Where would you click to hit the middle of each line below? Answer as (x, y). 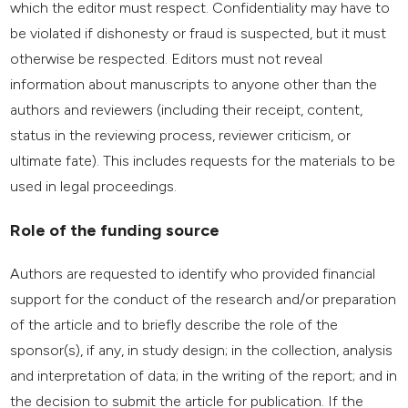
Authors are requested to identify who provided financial (193, 274)
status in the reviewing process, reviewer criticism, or (181, 136)
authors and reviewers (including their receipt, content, (187, 110)
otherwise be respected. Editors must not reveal (167, 59)
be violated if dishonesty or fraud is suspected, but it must (199, 34)
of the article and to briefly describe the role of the (174, 325)
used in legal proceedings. (94, 187)
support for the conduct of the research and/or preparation (204, 300)
